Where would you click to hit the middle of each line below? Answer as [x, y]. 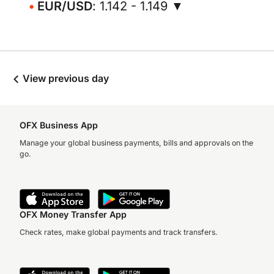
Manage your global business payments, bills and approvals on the [136, 143]
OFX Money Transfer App [73, 214]
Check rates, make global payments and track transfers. [119, 232]
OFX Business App [59, 125]
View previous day [65, 78]
